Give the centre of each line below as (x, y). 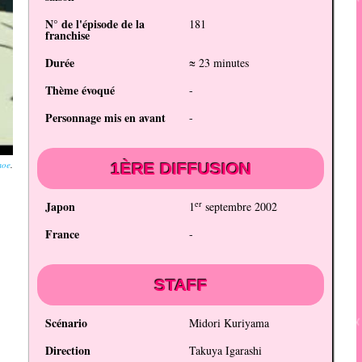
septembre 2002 (239, 207)
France (63, 234)
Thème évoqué (80, 90)
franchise (68, 36)
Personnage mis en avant (106, 118)
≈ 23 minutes (219, 63)
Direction (68, 351)
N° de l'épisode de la (95, 24)
